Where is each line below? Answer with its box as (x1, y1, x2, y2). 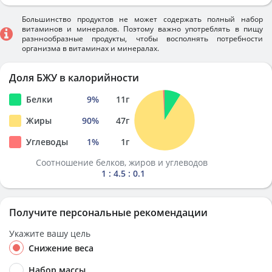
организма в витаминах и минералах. (22, 43, 159, 53)
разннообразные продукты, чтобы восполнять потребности (22, 33, 263, 44)
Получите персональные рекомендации (9, 206, 208, 219)
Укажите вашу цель (9, 228, 90, 239)
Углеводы (26, 136, 68, 148)
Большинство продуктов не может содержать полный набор (22, 14, 263, 24)
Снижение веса (29, 242, 93, 254)
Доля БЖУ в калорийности (9, 71, 139, 84)
